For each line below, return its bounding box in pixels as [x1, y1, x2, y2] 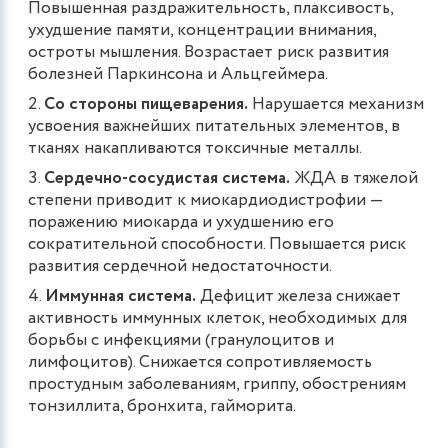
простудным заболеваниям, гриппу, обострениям [28, 371, 406, 397]
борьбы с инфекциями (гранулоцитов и [28, 327, 334, 353]
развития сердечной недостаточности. [28, 253, 332, 279]
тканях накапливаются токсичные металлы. [28, 135, 362, 161]
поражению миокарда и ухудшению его [28, 209, 334, 235]
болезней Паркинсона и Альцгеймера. [28, 61, 328, 87]
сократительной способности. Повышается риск [28, 231, 406, 257]
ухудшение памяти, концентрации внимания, [28, 17, 376, 43]
